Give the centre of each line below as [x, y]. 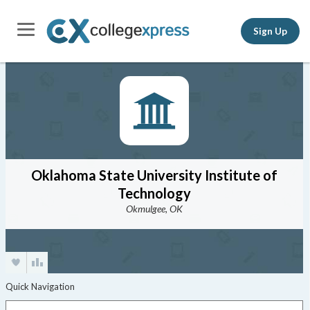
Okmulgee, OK [154, 209]
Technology [154, 193]
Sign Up [270, 31]
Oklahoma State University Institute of [154, 175]
